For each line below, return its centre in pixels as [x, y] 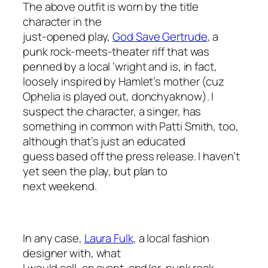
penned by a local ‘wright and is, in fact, [120, 67]
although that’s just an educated [104, 141]
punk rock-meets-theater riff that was [116, 52]
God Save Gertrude [160, 37]
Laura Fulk [109, 238]
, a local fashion [171, 238]
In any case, [54, 238]
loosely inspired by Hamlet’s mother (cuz [124, 82]
